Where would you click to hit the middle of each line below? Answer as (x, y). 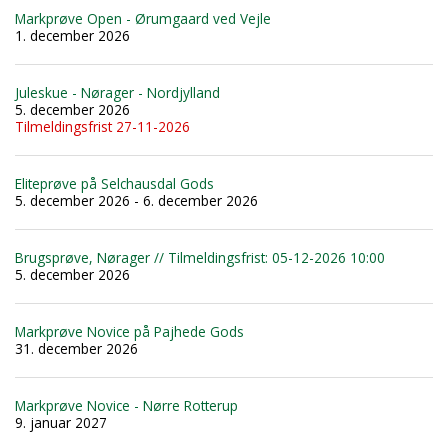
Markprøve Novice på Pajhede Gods (129, 331)
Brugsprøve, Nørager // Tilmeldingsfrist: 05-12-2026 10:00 (200, 257)
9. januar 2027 (61, 422)
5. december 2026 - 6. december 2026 (136, 200)
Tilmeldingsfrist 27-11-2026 (102, 126)
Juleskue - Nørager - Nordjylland (117, 92)
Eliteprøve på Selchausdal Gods (114, 183)
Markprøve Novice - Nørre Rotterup (126, 405)
